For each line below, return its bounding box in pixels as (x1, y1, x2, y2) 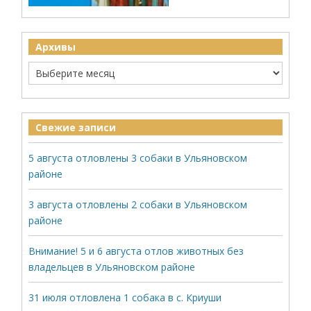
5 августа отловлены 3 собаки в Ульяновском (28, 151, 248, 165)
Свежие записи (35, 121, 117, 134)
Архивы (35, 40, 76, 53)
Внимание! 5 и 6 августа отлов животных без (28, 244, 244, 258)
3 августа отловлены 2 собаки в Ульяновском (28, 198, 248, 211)
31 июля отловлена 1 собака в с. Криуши (28, 291, 222, 304)
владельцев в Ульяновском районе (28, 260, 196, 274)
